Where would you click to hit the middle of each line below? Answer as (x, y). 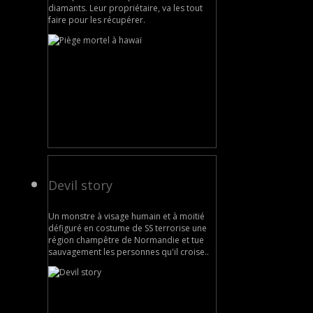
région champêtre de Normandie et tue (126, 240)
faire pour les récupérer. (97, 20)
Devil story (80, 185)
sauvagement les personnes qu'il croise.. (129, 252)
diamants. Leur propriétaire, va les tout (125, 8)
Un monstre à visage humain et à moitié (126, 216)
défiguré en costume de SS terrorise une (128, 228)
